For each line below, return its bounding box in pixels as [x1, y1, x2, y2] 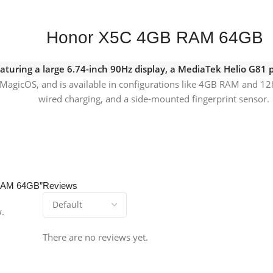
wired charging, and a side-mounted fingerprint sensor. [38, 92, 269, 105]
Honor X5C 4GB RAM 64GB [46, 27, 263, 47]
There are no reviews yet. [43, 230, 148, 243]
